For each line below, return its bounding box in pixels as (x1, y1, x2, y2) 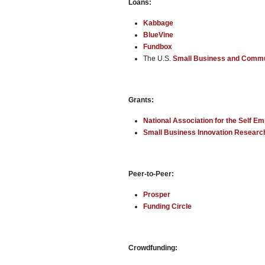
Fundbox (143, 43, 174, 51)
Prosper (143, 190, 170, 199)
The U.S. (143, 54, 173, 63)
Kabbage (143, 19, 173, 27)
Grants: (128, 96, 154, 104)
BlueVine (143, 31, 173, 39)
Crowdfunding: (128, 244, 177, 252)
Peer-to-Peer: (128, 170, 174, 178)
